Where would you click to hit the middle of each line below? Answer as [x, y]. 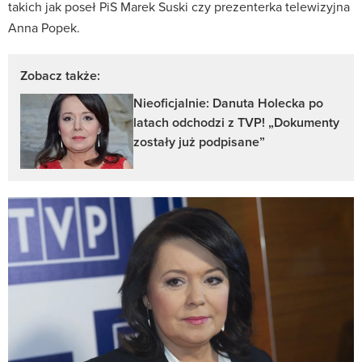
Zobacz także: [60, 75]
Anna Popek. [44, 27]
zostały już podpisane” [199, 141]
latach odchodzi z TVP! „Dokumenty [236, 122]
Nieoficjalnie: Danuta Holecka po [228, 103]
